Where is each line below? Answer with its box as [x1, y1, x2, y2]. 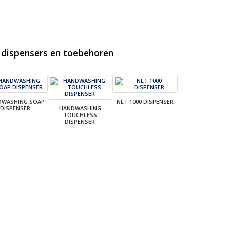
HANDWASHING [59, 104, 101, 112]
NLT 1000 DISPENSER [117, 97, 174, 105]
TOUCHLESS [63, 110, 97, 119]
